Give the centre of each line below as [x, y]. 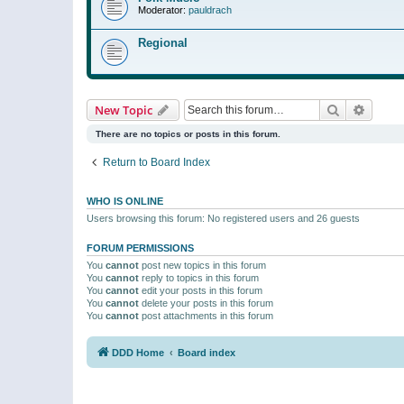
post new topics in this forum [202, 265]
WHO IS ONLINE [125, 201]
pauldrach [210, 9]
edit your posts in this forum [201, 290]
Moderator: [162, 9]
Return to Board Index [156, 162]
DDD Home [138, 353]
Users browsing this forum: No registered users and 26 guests [223, 218]
